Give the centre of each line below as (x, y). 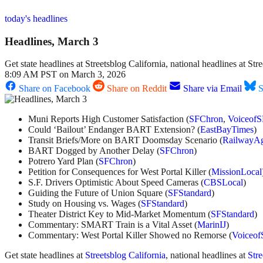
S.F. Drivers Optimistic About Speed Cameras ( (116, 183)
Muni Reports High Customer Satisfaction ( (109, 119)
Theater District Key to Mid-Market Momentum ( (119, 214)
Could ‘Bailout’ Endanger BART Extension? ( (114, 130)
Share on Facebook (55, 89)
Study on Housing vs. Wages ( (85, 204)
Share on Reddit (137, 89)
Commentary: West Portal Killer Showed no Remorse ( (130, 235)
